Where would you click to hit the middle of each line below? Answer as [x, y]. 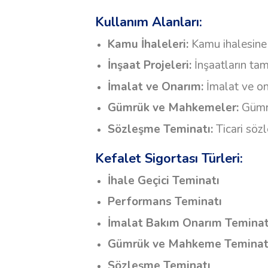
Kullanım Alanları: [149, 22]
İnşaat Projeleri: [149, 66]
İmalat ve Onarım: [155, 86]
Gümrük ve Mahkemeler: [173, 108]
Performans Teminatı [165, 202]
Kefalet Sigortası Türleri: [169, 158]
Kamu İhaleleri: [148, 44]
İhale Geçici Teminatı [163, 180]
